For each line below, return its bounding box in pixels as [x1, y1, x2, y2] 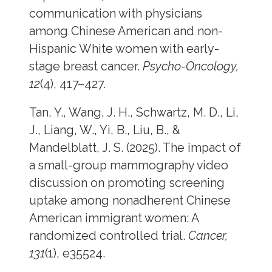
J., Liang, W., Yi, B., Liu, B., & [29, 123, 180, 137]
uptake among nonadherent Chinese [29, 193, 231, 208]
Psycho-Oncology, [142, 59, 239, 74]
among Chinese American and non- [29, 24, 223, 39]
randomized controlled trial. [29, 228, 188, 243]
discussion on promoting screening [29, 175, 225, 190]
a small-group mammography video [29, 158, 228, 172]
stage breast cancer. [29, 59, 143, 74]
